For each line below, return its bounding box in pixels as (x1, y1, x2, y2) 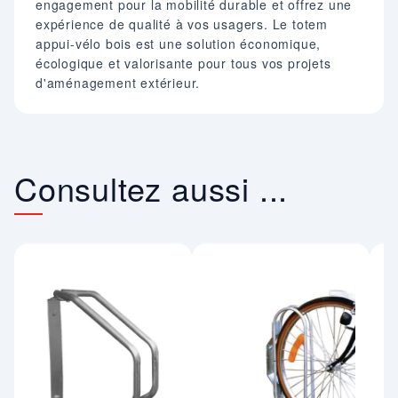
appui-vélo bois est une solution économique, (36, 34, 322, 52)
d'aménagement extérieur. (36, 73, 201, 92)
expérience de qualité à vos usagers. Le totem (36, 14, 328, 33)
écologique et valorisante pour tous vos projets (36, 53, 331, 72)
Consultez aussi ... (14, 164, 289, 211)
